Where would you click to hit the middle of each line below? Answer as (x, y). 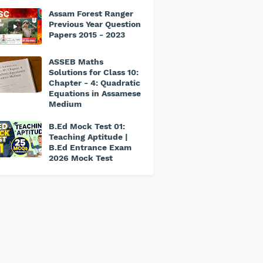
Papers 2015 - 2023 (87, 35)
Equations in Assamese (95, 93)
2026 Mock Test (81, 158)
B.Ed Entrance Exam (90, 147)
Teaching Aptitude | (88, 137)
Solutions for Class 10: (94, 72)
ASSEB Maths (76, 62)
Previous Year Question (95, 24)
